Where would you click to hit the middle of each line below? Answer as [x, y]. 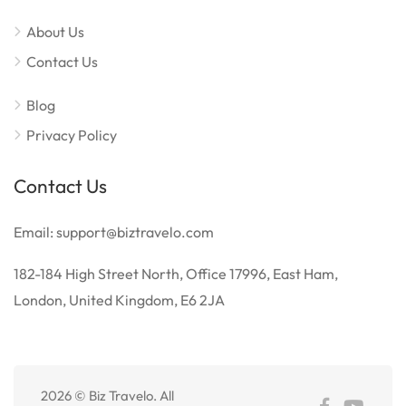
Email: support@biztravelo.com [114, 232]
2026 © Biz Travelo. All [107, 395]
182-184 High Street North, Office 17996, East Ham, [176, 273]
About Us [55, 31]
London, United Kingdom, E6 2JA [119, 300]
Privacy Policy [72, 135]
